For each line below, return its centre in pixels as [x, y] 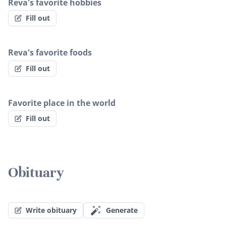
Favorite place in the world [62, 103]
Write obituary [51, 210]
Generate [122, 210]
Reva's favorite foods [50, 53]
